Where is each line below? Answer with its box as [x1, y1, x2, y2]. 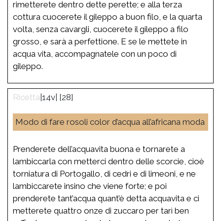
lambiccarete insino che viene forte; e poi [13, 181, 167, 191]
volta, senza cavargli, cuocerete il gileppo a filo [13, 24, 188, 34]
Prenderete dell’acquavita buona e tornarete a [13, 144, 185, 154]
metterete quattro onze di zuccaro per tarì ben [13, 205, 189, 216]
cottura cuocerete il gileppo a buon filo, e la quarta [13, 11, 202, 22]
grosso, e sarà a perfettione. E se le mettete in [13, 36, 187, 46]
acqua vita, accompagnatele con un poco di [13, 48, 177, 59]
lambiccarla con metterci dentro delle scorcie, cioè [13, 156, 204, 166]
